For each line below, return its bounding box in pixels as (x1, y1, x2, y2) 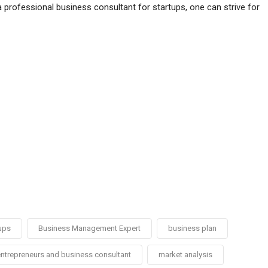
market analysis (158, 250, 212, 259)
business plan (167, 224, 217, 233)
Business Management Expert (38, 224, 141, 233)
